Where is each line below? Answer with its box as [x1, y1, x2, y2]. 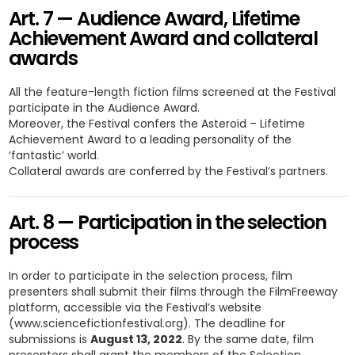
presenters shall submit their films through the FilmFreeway [8, 284, 338, 300]
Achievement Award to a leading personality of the [8, 132, 292, 147]
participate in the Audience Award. [8, 100, 200, 116]
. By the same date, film [181, 331, 314, 347]
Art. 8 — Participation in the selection [8, 209, 326, 235]
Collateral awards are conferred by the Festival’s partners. [8, 163, 328, 179]
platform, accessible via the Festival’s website [8, 300, 261, 315]
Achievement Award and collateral [8, 25, 319, 52]
